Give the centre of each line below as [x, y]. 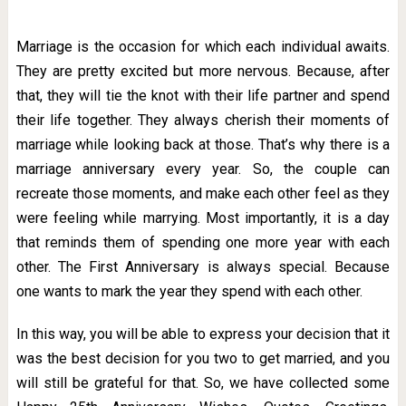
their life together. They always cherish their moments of [203, 120]
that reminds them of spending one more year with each [203, 242]
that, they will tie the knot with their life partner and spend [203, 96]
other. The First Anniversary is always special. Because [203, 267]
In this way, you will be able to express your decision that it [203, 334]
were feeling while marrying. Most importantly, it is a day [203, 218]
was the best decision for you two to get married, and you [203, 358]
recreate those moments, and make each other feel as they [203, 193]
